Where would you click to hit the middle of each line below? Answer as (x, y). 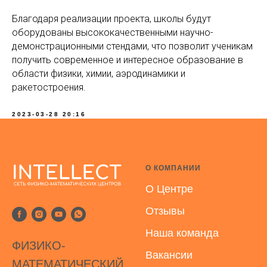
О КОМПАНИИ (173, 168)
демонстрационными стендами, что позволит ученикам (132, 46)
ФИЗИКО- (39, 245)
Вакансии (169, 255)
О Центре (169, 189)
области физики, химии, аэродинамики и (99, 74)
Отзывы (165, 211)
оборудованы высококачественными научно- (113, 32)
